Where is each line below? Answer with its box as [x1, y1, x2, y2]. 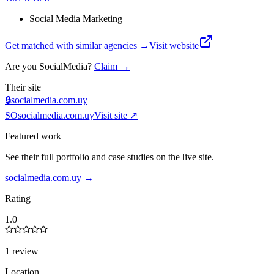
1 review [5, 245, 39, 256]
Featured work [5, 130, 61, 141]
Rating [5, 193, 31, 204]
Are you [5, 61, 39, 72]
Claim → [94, 61, 130, 72]
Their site [5, 81, 41, 92]
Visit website [149, 40, 199, 51]
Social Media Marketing [29, 13, 122, 24]
